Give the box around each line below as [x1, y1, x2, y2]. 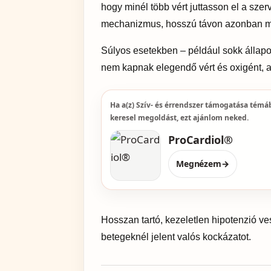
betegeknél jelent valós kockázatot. [101, 231, 251, 242]
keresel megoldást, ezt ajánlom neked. [110, 113, 249, 123]
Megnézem [176, 157, 221, 169]
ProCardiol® [168, 132, 233, 147]
